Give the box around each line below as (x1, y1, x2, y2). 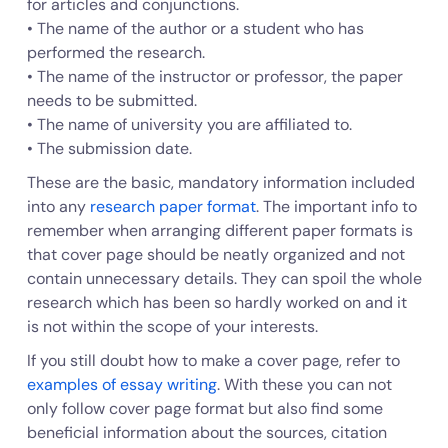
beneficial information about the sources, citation (26, 422, 387, 443)
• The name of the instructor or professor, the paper (26, 66, 403, 87)
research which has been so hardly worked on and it (26, 292, 407, 313)
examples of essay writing (26, 374, 217, 395)
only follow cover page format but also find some (26, 398, 383, 419)
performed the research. (26, 42, 205, 63)
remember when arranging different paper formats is (26, 220, 413, 241)
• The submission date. (26, 138, 192, 159)
